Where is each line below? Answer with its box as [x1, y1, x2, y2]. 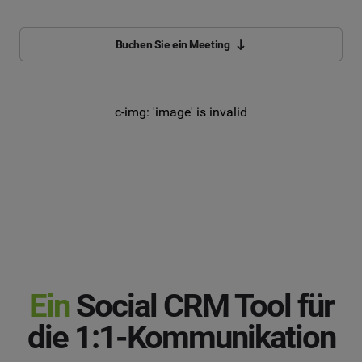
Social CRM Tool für [69, 287, 334, 326]
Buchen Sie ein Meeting [115, 37, 230, 51]
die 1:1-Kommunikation [27, 318, 335, 357]
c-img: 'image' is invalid [115, 104, 247, 120]
